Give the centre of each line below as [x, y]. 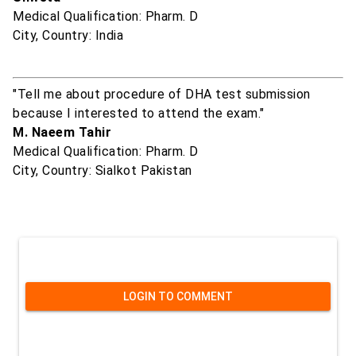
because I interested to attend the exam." [139, 114]
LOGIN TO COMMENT [178, 297]
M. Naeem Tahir [62, 133]
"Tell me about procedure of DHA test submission [162, 95]
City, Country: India [68, 36]
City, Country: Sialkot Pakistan [103, 171]
